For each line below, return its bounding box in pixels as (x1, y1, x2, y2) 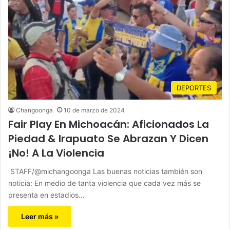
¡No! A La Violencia (8, 146, 107, 161)
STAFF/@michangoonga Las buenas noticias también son (8, 167, 202, 176)
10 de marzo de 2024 (64, 106, 125, 114)
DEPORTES (177, 84, 211, 92)
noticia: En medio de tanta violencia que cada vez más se (8, 179, 201, 188)
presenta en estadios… (8, 190, 85, 200)
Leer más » (21, 212, 59, 221)
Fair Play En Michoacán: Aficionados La (8, 117, 209, 132)
